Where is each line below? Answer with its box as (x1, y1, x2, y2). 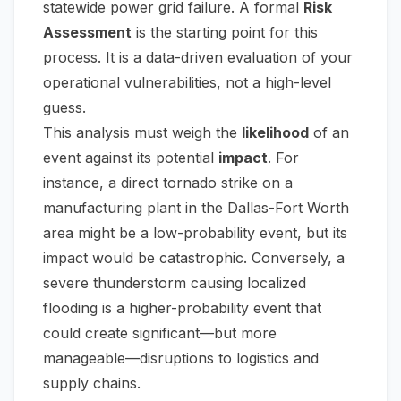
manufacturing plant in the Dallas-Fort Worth (43, 199, 349, 218)
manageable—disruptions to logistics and (43, 349, 319, 368)
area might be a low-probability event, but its (43, 224, 347, 243)
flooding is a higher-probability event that (43, 299, 321, 318)
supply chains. (43, 374, 141, 393)
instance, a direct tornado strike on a (43, 174, 293, 192)
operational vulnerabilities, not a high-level (43, 73, 331, 92)
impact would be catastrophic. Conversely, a (43, 249, 345, 268)
